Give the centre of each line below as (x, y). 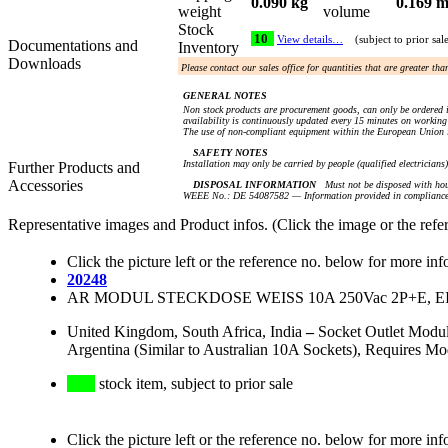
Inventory (212, 48)
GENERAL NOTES (225, 96)
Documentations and (73, 46)
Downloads (44, 64)
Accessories (45, 186)
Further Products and (74, 168)
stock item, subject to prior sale (194, 384)
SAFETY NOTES (230, 153)
